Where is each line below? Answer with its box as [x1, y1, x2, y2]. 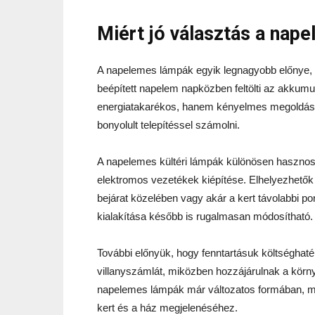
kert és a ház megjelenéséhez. [97, 301, 238, 314]
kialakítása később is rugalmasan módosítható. [97, 210, 313, 222]
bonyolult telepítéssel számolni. [97, 118, 240, 131]
